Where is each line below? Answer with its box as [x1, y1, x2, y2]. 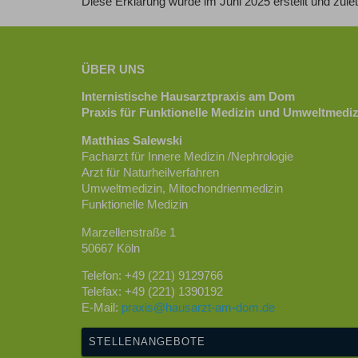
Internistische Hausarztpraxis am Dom [82, 90, 295, 104]
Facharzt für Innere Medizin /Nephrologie [82, 149, 293, 163]
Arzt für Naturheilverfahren [82, 165, 219, 179]
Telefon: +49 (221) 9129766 [82, 269, 223, 283]
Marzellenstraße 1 [82, 225, 176, 239]
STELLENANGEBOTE [89, 336, 205, 348]
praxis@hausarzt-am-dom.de [121, 301, 275, 315]
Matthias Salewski [82, 133, 182, 147]
